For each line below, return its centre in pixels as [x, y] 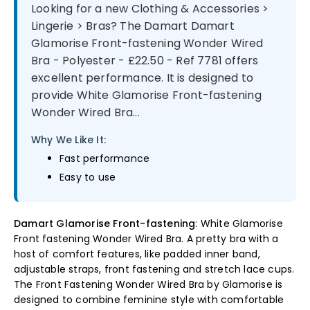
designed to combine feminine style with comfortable [149, 300]
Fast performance [105, 159]
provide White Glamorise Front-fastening [146, 95]
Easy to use [88, 177]
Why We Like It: [69, 140]
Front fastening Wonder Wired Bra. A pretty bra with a [146, 239]
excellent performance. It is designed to [143, 78]
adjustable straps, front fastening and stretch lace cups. [154, 270]
